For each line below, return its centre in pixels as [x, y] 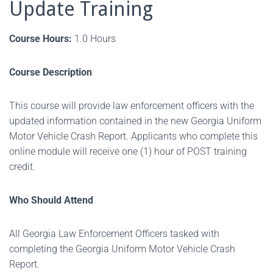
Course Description [51, 72]
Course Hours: [41, 39]
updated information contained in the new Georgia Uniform [135, 121]
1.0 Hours [94, 39]
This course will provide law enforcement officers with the [132, 106]
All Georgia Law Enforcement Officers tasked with [114, 234]
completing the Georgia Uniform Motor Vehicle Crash [122, 249]
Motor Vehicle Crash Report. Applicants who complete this [133, 136]
